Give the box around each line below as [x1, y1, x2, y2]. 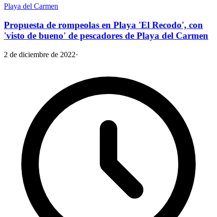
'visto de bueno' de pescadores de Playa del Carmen [4, 31, 208, 41]
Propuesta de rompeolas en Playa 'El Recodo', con [4, 20, 203, 31]
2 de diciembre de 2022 [4, 50, 76, 59]
